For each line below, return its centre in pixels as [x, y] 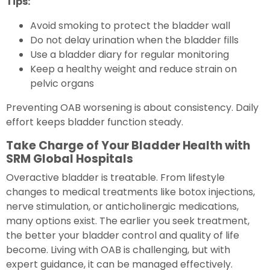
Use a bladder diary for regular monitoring [130, 54]
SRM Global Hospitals [70, 159]
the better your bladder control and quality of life [123, 235]
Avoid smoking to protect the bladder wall [130, 25]
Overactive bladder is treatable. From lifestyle [115, 177]
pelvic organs [62, 83]
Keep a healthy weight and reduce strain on [133, 69]
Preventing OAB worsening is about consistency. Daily [132, 107]
